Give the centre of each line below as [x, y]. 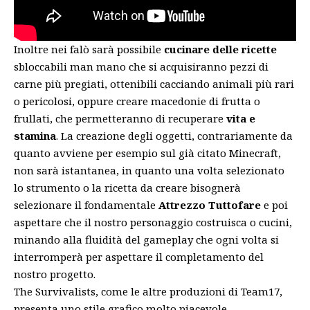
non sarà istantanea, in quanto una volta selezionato [149, 170]
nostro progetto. [55, 274]
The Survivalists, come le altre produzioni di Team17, [148, 291]
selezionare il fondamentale [86, 204]
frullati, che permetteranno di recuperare [120, 118]
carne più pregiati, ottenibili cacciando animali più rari [154, 83]
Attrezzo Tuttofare [210, 204]
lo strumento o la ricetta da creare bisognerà [127, 187]
